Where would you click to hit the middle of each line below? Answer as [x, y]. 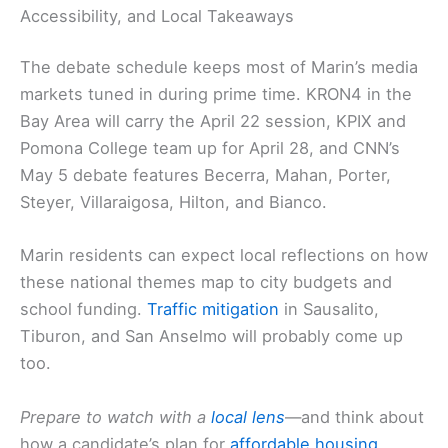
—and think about [354, 416]
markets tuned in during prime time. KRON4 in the [216, 94]
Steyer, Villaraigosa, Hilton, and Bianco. [173, 202]
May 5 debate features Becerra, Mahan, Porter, [205, 175]
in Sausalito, [329, 309]
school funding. [83, 309]
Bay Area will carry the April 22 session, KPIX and [213, 121]
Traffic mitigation [213, 309]
